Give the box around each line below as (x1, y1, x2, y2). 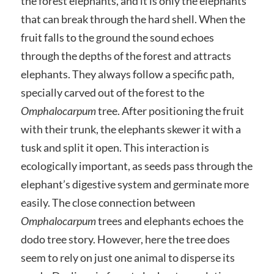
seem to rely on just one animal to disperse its (20, 250, 235, 264)
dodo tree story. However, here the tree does (20, 232, 230, 246)
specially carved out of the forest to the (20, 85, 204, 99)
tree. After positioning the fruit (95, 103, 244, 117)
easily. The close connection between (20, 195, 195, 209)
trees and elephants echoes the (95, 213, 243, 228)
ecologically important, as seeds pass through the (20, 158, 253, 172)
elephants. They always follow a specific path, (20, 67, 234, 81)
